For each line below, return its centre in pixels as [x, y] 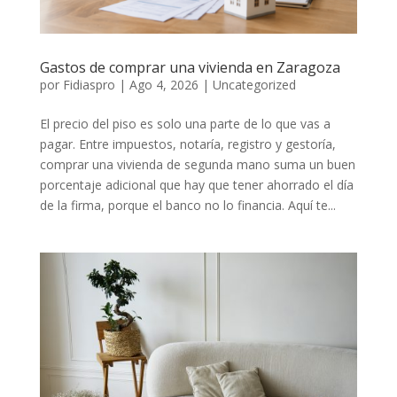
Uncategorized [254, 85]
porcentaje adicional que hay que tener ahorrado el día [196, 185]
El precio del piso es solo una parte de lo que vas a [185, 124]
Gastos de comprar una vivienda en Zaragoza [190, 68]
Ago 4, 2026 [163, 85]
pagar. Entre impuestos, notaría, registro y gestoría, [187, 144]
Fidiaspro [89, 85]
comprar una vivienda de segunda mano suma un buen [197, 165]
